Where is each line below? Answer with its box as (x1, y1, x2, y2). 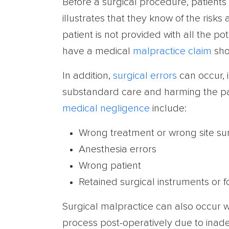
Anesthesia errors (79, 144, 156, 154)
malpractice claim (133, 46, 212, 56)
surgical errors (113, 71, 177, 81)
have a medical (62, 46, 133, 56)
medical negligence (62, 103, 150, 113)
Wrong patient (79, 161, 141, 171)
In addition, (62, 71, 113, 81)
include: (150, 103, 187, 113)
